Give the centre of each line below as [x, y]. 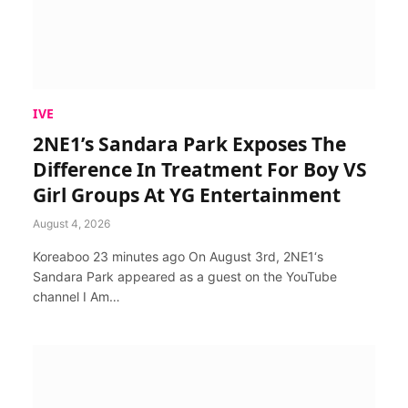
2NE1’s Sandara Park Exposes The [189, 143]
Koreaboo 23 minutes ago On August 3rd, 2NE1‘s [178, 256]
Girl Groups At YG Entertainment [187, 194]
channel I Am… [76, 296]
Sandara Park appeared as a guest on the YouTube [185, 276]
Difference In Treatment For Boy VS [200, 169]
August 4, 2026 [71, 223]
